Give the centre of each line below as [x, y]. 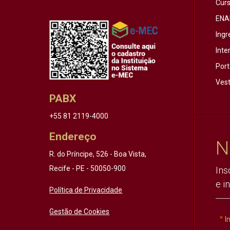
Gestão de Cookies [80, 211]
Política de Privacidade [86, 190]
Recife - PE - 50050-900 [88, 168]
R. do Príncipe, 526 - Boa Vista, [98, 154]
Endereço [73, 136]
